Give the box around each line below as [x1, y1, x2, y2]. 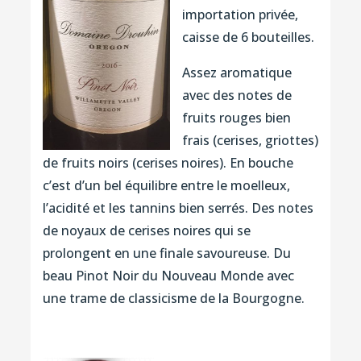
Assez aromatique [181, 63, 292, 81]
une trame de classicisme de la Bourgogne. [42, 288, 305, 307]
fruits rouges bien [181, 108, 291, 127]
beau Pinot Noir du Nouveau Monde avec [42, 266, 294, 284]
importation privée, [181, 5, 298, 23]
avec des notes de [181, 85, 292, 104]
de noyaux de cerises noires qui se [42, 221, 251, 239]
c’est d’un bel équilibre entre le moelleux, [42, 176, 290, 194]
